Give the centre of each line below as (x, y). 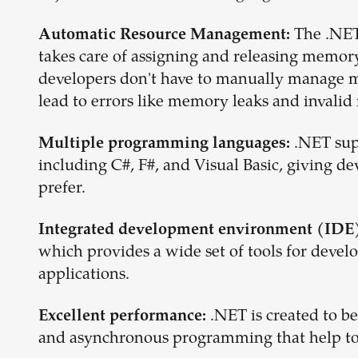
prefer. (62, 189)
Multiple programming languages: (164, 144)
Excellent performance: (122, 317)
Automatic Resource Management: (164, 36)
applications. (84, 275)
